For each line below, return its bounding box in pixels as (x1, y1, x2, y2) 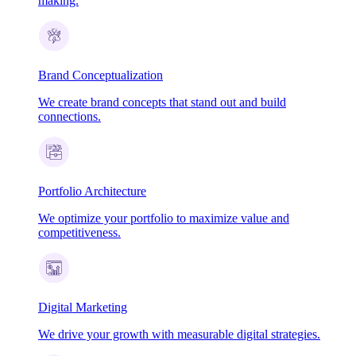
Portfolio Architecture (38, 184, 146, 198)
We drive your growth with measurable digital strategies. (38, 327, 320, 341)
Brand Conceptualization (38, 68, 163, 82)
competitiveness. (38, 225, 121, 239)
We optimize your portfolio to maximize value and (38, 211, 289, 225)
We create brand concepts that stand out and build (38, 95, 286, 109)
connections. (38, 109, 101, 123)
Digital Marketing (38, 300, 127, 314)
